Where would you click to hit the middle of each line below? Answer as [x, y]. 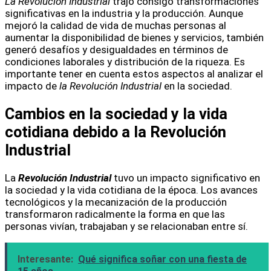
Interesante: [45, 260]
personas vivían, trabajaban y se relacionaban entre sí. [126, 227]
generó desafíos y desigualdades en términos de [116, 50]
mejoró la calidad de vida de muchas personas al [116, 26]
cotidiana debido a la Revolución [116, 132]
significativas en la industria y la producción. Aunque [124, 14]
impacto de [32, 86]
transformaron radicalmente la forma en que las [115, 214]
